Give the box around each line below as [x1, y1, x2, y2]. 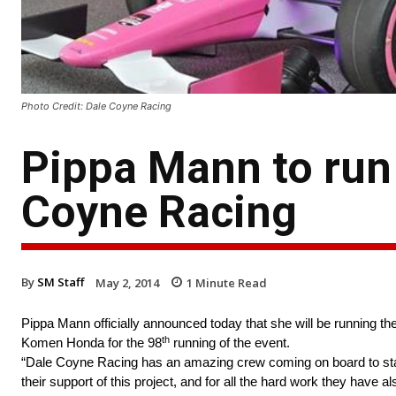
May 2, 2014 [95, 274, 159, 291]
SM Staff [37, 273, 84, 290]
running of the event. [170, 335, 290, 351]
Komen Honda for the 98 [21, 335, 162, 351]
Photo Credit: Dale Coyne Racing [21, 99, 171, 112]
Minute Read [193, 274, 267, 291]
